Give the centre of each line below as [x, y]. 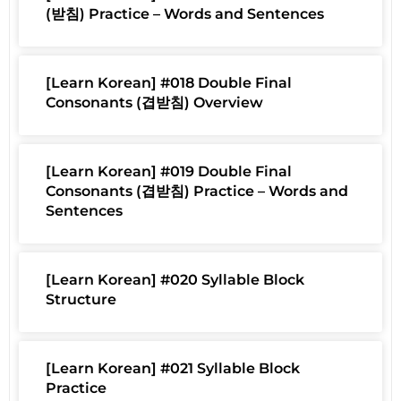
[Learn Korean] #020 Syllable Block [175, 280]
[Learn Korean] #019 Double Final [169, 172]
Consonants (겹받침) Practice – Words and [197, 192]
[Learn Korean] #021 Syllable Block [173, 369]
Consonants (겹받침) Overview [154, 103]
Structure [81, 300]
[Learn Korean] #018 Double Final [169, 83]
